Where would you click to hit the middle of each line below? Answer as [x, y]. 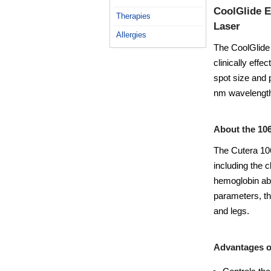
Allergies [131, 35]
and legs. [231, 211]
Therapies [133, 16]
